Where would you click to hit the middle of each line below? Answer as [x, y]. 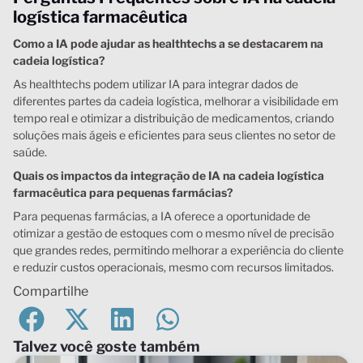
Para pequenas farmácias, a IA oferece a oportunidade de [162, 216]
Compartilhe [51, 291]
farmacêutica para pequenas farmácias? [123, 192]
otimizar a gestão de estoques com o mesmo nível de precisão [173, 233]
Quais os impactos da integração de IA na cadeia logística [169, 175]
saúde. [30, 152]
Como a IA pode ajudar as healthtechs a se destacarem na [168, 43]
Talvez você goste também [107, 346]
